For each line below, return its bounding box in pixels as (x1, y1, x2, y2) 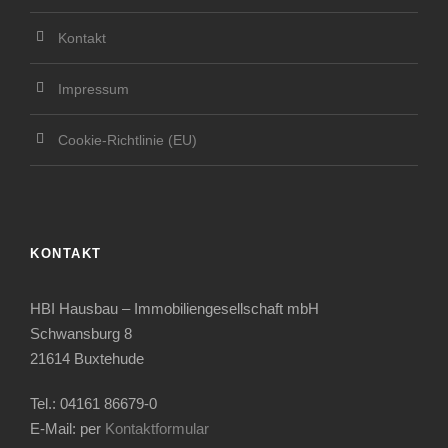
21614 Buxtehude (30, 350, 144, 367)
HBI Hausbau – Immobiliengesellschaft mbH (30, 300, 319, 317)
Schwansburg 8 (30, 325, 132, 342)
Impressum (58, 81, 129, 97)
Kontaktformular (105, 420, 209, 437)
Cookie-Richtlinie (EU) (58, 132, 197, 148)
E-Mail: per (30, 420, 105, 437)
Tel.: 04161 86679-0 (30, 395, 157, 412)
